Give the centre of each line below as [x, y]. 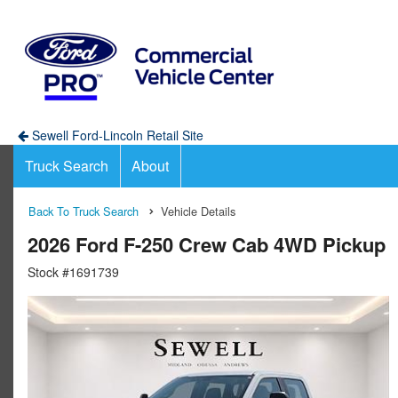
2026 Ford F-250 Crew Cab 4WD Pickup [207, 244]
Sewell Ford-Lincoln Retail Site [115, 135]
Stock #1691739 [73, 271]
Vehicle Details [198, 211]
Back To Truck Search [84, 211]
